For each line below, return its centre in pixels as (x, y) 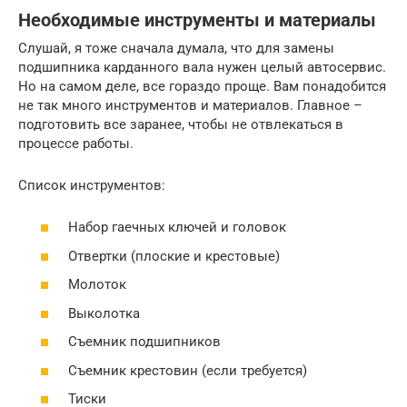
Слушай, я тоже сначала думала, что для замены (176, 48)
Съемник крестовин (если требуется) (188, 370)
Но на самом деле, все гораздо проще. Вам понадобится (202, 86)
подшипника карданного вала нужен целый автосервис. (202, 67)
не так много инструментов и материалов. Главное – (190, 105)
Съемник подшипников (144, 342)
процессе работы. (76, 143)
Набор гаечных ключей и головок (177, 228)
